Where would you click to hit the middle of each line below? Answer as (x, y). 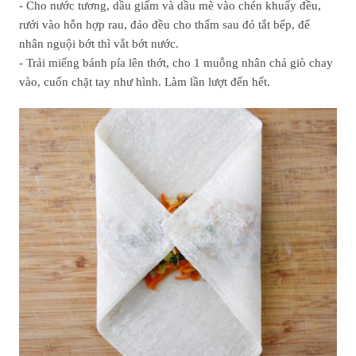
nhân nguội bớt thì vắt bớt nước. (99, 44)
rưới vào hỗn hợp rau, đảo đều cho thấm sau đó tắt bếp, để (164, 25)
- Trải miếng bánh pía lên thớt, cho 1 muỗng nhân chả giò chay (176, 63)
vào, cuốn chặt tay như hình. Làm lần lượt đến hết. (145, 82)
